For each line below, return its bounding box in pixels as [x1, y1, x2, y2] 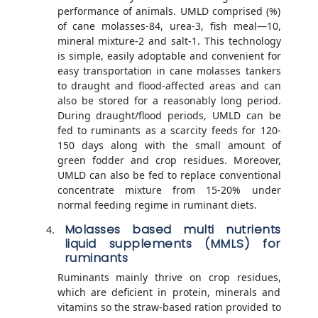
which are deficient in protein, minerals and [57, 285, 281, 299]
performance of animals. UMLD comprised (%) [57, 4, 281, 18]
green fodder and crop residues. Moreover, [57, 153, 281, 167]
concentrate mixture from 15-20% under [57, 182, 281, 197]
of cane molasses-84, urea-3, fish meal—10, [57, 18, 281, 33]
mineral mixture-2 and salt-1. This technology [57, 33, 281, 48]
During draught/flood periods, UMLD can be [57, 108, 281, 122]
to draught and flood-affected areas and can [57, 78, 281, 92]
